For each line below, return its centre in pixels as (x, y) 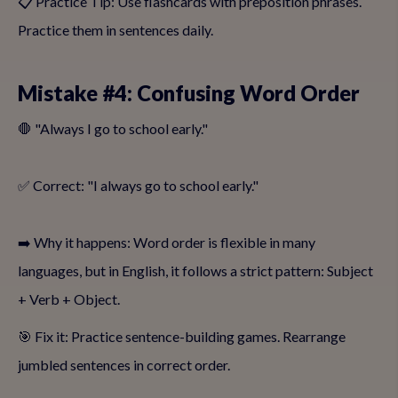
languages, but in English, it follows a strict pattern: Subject (195, 271)
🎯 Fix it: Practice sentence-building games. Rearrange (182, 336)
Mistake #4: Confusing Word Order (189, 93)
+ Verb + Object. (69, 299)
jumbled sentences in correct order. (124, 365)
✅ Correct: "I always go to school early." (138, 185)
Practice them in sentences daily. (115, 30)
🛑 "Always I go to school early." (113, 128)
